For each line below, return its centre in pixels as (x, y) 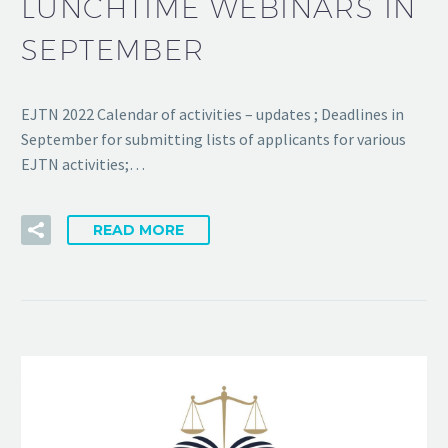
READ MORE (138, 229)
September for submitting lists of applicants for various (213, 139)
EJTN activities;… (83, 164)
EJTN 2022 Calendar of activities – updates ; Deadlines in (212, 114)
